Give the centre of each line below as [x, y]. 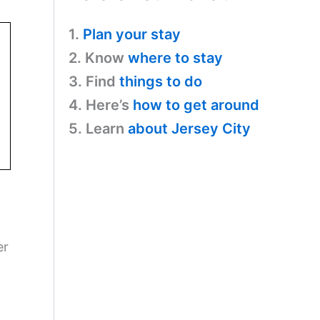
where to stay [175, 57]
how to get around [196, 105]
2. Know [98, 57]
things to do [161, 81]
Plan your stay [132, 34]
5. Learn [98, 128]
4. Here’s [101, 105]
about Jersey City [189, 128]
